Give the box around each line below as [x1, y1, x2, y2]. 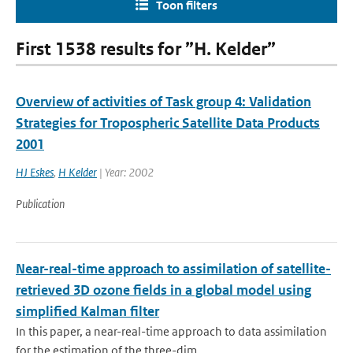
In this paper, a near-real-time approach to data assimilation [16, 324, 327, 339]
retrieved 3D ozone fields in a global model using [16, 281, 311, 299]
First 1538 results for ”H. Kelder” [16, 39, 276, 60]
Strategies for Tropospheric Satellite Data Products [16, 114, 320, 132]
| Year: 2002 [97, 165, 154, 180]
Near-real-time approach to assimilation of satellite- [16, 260, 331, 277]
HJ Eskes [16, 165, 54, 180]
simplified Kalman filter [16, 303, 159, 320]
